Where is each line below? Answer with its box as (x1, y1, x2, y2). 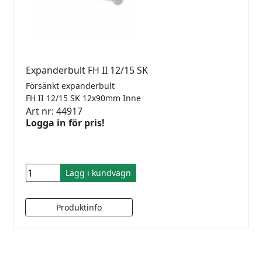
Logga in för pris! (26, 116, 105, 130)
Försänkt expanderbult (26, 80, 117, 92)
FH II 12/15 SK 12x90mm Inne (26, 92, 146, 104)
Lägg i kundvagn (65, 167, 131, 179)
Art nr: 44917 (26, 105, 82, 118)
